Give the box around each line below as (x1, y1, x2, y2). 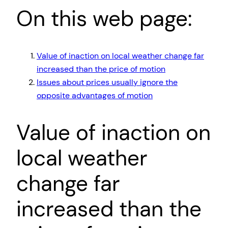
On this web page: (16, 5, 192, 33)
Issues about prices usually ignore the (37, 77, 178, 88)
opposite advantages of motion (37, 90, 153, 101)
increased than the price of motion (37, 64, 165, 75)
